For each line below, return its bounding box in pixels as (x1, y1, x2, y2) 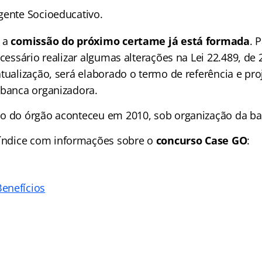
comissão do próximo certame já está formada (11, 34, 250, 48)
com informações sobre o (27, 133, 156, 147)
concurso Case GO (156, 133, 247, 147)
